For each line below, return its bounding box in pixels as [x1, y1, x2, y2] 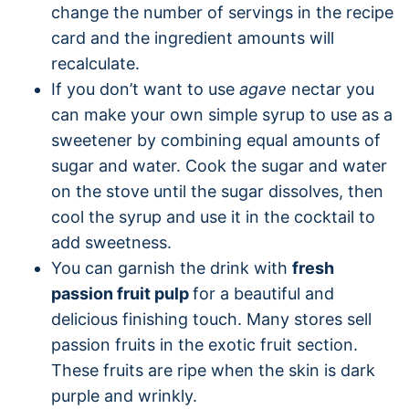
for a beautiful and [193, 283, 334, 303]
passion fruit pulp [51, 283, 193, 303]
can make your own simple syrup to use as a [51, 104, 393, 124]
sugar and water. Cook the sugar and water [51, 155, 387, 175]
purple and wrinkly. [51, 385, 197, 405]
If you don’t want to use [51, 79, 239, 99]
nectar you [291, 79, 374, 99]
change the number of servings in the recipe [51, 2, 393, 22]
